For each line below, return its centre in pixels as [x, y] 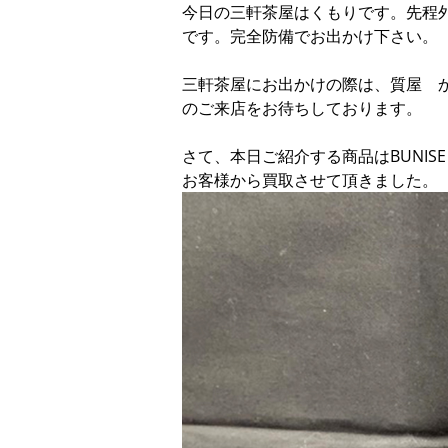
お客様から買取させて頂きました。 [310, 180]
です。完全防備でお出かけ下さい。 [310, 36]
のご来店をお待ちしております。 [302, 108]
